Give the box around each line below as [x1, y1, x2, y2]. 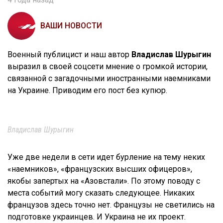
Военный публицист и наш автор [7, 49, 131, 59]
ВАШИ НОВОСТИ [40, 20, 102, 30]
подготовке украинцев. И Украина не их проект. [7, 212, 186, 222]
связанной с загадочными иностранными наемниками [7, 73, 211, 83]
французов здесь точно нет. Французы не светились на [7, 200, 215, 210]
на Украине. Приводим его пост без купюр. [7, 85, 167, 95]
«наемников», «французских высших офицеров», [7, 164, 192, 174]
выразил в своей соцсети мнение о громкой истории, [7, 61, 208, 71]
